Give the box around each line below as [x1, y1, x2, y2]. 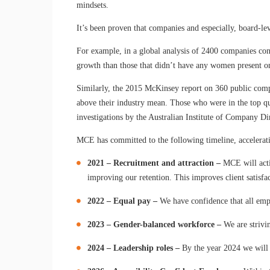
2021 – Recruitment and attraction [87, 158, 215, 168]
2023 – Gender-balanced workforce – [87, 219, 222, 229]
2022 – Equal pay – [87, 196, 160, 206]
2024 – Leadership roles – [87, 243, 180, 253]
